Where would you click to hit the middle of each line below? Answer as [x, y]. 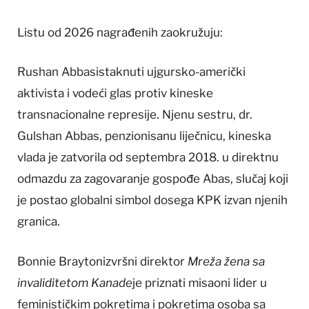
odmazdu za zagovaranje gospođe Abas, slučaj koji [153, 179]
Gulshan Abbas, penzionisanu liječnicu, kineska [144, 136]
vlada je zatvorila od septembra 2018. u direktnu [148, 158]
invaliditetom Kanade [75, 282]
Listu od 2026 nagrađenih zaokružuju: [120, 33]
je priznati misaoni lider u [200, 282]
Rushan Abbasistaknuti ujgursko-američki [131, 72]
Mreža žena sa [226, 261]
